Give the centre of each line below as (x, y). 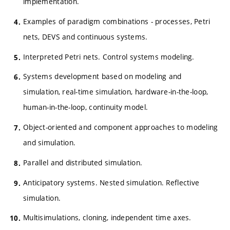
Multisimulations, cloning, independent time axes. (107, 218)
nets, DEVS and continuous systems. (85, 36)
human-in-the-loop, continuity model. (86, 107)
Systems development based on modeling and (102, 76)
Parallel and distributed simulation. (83, 162)
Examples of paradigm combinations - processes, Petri (117, 21)
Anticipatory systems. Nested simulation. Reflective (111, 182)
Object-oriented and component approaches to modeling (121, 127)
